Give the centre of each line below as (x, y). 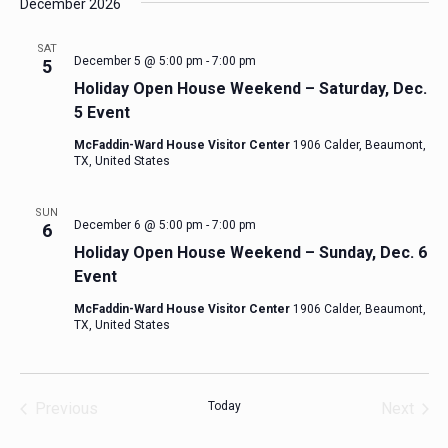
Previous (66, 408)
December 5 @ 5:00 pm (138, 61)
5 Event (101, 112)
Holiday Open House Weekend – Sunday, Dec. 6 (250, 252)
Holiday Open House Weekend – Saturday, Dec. (250, 88)
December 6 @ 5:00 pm (138, 225)
